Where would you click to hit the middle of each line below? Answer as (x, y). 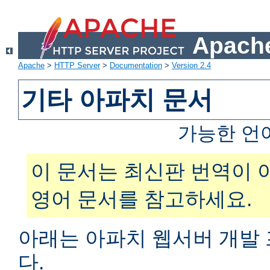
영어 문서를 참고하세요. (141, 199)
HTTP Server (77, 66)
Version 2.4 (191, 66)
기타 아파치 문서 (117, 100)
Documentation (136, 66)
